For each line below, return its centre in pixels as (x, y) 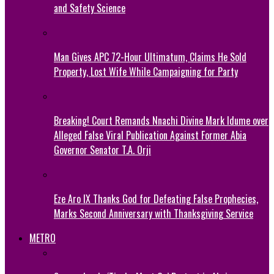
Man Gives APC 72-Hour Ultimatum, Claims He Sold (150, 57)
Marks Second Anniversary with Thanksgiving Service (154, 213)
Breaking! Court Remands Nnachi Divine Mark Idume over (161, 120)
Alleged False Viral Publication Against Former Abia (150, 135)
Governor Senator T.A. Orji (102, 150)
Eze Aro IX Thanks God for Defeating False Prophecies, (156, 198)
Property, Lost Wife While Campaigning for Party (146, 71)
